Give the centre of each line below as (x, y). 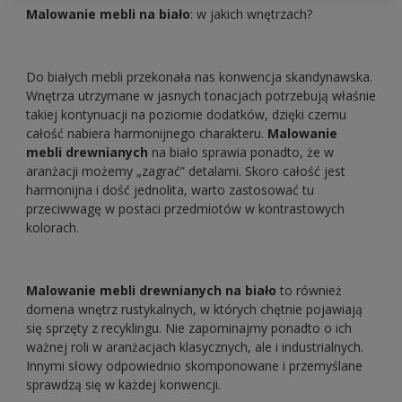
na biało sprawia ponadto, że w (241, 152)
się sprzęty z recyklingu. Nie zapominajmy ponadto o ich (189, 328)
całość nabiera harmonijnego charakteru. (147, 133)
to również (309, 290)
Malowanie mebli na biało (108, 14)
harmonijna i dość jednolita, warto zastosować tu (170, 190)
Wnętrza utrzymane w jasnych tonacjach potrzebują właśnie (201, 96)
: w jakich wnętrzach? (251, 14)
